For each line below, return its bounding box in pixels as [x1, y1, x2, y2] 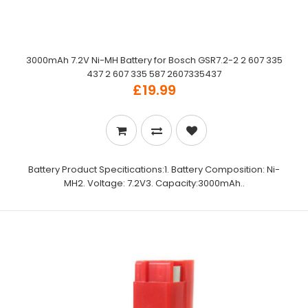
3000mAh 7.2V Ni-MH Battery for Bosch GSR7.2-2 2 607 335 [25, 54, 283, 67]
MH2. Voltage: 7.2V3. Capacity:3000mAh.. [63, 177, 245, 190]
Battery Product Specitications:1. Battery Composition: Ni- [28, 163, 280, 176]
